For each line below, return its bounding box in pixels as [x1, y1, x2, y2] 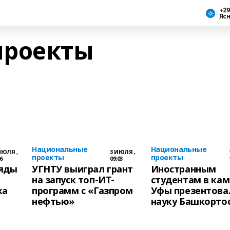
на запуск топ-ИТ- [32, 174, 114, 186]
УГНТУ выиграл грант [32, 163, 133, 175]
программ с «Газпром [32, 184, 133, 197]
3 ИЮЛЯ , [110, 148, 136, 156]
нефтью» [32, 195, 75, 207]
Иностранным [150, 163, 216, 175]
